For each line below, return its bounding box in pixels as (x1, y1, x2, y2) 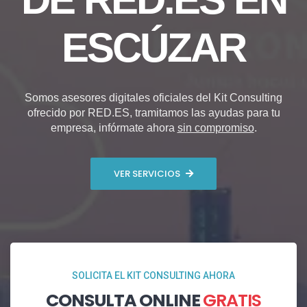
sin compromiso (177, 122, 254, 134)
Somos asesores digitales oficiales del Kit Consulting (25, 92, 282, 104)
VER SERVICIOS (114, 167, 180, 180)
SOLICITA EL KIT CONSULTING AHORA (72, 270, 235, 282)
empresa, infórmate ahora (50, 122, 177, 134)
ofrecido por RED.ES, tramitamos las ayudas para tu (27, 107, 280, 119)
